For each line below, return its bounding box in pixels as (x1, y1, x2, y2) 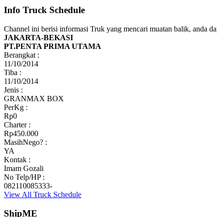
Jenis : (4, 85, 23, 94)
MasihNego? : (4, 138, 47, 146)
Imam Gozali (4, 164, 44, 172)
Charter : (4, 120, 31, 129)
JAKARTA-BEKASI (4, 33, 73, 42)
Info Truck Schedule (4, 5, 85, 15)
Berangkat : (4, 50, 39, 59)
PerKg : (4, 103, 28, 111)
